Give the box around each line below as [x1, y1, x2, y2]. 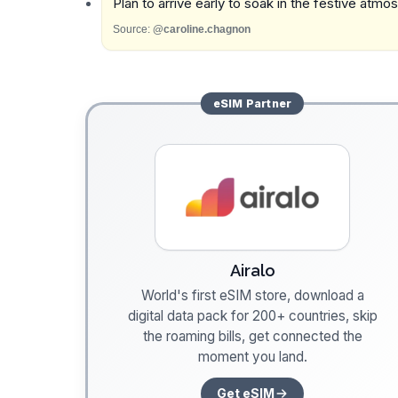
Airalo [229, 260, 275, 280]
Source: [112, 23, 150, 36]
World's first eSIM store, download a [140, 286, 364, 304]
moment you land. [197, 347, 307, 365]
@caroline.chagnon [152, 23, 251, 36]
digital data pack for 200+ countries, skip [127, 306, 378, 324]
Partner [243, 96, 292, 110]
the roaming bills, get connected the [142, 327, 362, 345]
